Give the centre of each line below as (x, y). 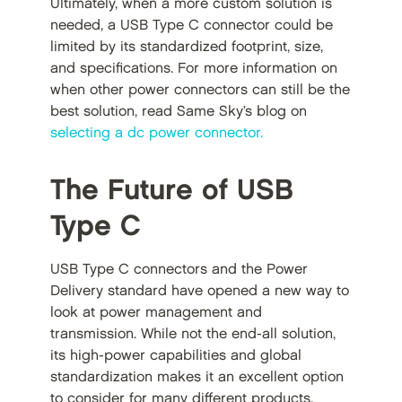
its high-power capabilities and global (175, 356)
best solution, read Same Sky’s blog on (178, 112)
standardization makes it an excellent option (197, 378)
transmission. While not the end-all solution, (192, 335)
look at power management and (156, 313)
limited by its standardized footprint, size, (186, 48)
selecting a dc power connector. (156, 134)
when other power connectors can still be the (200, 91)
